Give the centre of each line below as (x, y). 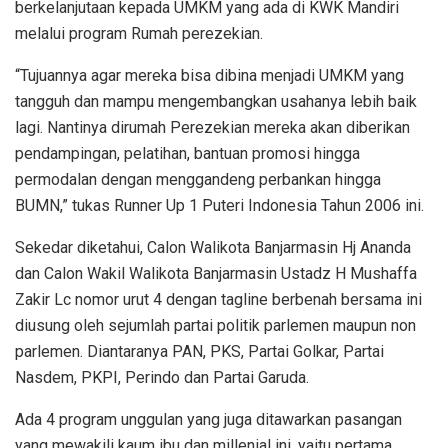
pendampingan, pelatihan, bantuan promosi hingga (187, 154)
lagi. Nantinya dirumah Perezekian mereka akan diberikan (212, 128)
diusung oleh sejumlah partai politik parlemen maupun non (215, 326)
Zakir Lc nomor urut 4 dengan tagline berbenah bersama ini (218, 300)
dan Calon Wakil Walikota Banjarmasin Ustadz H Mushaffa (216, 274)
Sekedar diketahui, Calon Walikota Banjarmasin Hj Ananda (213, 248)
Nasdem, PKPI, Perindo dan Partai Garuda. (162, 378)
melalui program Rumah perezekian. (139, 34)
